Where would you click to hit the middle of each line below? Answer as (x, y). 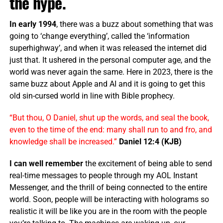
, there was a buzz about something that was (134, 24)
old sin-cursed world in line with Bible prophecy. (92, 96)
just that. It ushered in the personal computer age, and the (110, 60)
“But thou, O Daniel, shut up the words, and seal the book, (109, 118)
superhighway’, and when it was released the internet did (108, 48)
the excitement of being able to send (147, 164)
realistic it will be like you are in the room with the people (108, 212)
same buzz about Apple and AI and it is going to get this (107, 84)
